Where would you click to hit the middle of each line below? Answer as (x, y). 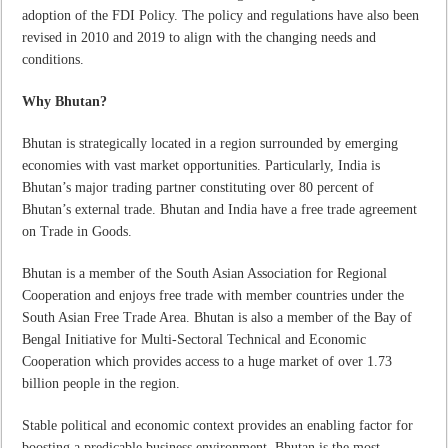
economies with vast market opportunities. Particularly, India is (201, 165)
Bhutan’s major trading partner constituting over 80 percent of (198, 187)
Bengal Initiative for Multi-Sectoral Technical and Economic (194, 339)
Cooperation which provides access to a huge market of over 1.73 (207, 361)
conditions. (53, 59)
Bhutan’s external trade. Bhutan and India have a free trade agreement (220, 209)
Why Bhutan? (67, 101)
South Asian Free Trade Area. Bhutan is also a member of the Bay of (217, 317)
